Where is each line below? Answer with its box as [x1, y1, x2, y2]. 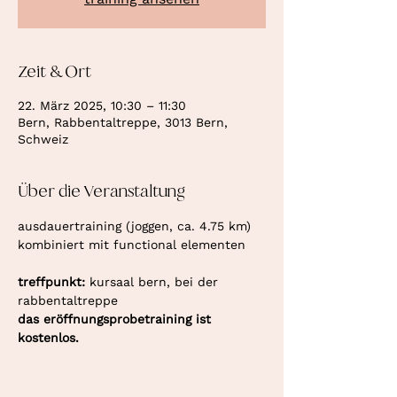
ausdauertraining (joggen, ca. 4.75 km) [18, 219, 255, 233]
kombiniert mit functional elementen [18, 237, 245, 252]
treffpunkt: [18, 275, 90, 289]
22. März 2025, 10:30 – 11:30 [18, 98, 186, 113]
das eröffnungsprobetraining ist [18, 312, 215, 326]
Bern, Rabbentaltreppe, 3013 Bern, [18, 115, 228, 129]
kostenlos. [18, 331, 79, 345]
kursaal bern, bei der [90, 275, 222, 289]
